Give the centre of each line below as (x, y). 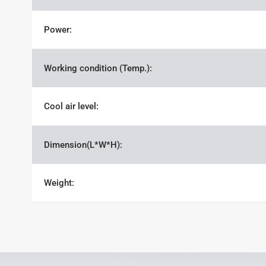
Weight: (59, 183)
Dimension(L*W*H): (83, 145)
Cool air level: (71, 106)
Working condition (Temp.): (98, 68)
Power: (58, 30)
